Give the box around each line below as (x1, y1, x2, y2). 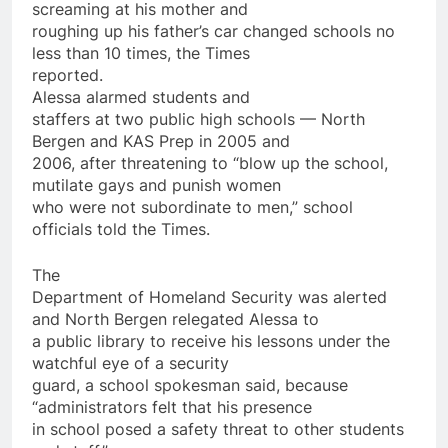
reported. (32, 64, 103, 85)
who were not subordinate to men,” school (32, 196, 353, 217)
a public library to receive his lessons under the (32, 330, 390, 351)
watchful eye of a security (32, 352, 229, 373)
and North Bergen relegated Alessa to (32, 308, 319, 329)
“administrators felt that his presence (32, 396, 312, 417)
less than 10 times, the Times (32, 42, 250, 63)
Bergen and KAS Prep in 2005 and (32, 130, 290, 151)
